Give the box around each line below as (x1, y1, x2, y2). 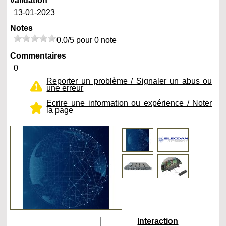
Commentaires (10, 51, 67, 61)
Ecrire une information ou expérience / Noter (46, 99, 212, 108)
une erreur (46, 84, 84, 93)
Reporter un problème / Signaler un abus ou (46, 77, 212, 86)
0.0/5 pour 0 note (56, 36, 117, 45)
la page (46, 106, 74, 115)
